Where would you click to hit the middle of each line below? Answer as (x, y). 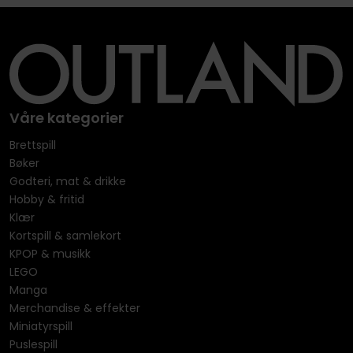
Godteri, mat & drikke (67, 182)
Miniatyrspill (41, 327)
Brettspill (32, 145)
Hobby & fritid (46, 200)
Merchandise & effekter (74, 308)
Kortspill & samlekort (65, 236)
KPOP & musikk (50, 254)
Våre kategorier (66, 117)
